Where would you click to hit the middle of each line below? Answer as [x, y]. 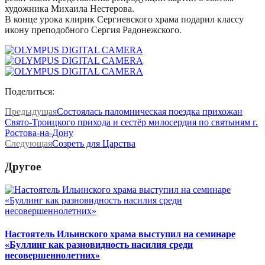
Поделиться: [30, 92]
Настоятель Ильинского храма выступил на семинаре [120, 234]
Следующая [28, 144]
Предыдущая [31, 112]
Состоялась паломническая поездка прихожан [150, 112]
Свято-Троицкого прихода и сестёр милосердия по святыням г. [131, 122]
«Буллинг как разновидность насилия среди [99, 245]
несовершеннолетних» [52, 256]
